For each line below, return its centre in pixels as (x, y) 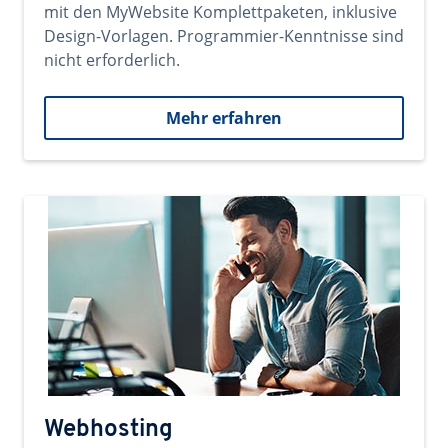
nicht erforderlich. (112, 60)
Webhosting (108, 430)
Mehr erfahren (224, 118)
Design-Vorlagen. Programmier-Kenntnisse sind (224, 36)
